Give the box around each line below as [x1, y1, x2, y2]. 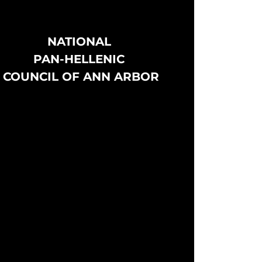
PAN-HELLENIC [33, 52, 128, 67]
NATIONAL [47, 35, 115, 49]
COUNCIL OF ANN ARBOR [2, 70, 159, 84]
